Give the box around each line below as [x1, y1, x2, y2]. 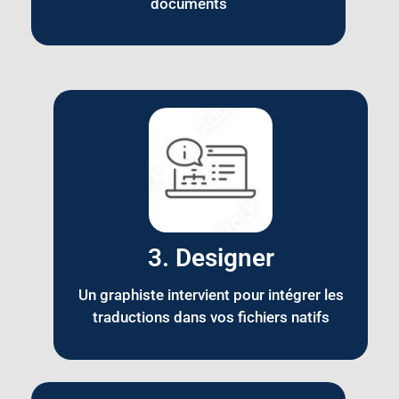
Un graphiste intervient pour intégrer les [77, 286, 344, 305]
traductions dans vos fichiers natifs [92, 308, 330, 327]
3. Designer [147, 243, 274, 273]
